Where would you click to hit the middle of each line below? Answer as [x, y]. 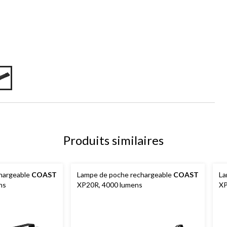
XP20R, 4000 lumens [110, 184]
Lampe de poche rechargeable [125, 174]
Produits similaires [113, 140]
